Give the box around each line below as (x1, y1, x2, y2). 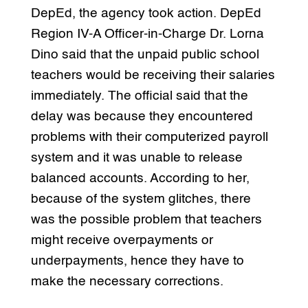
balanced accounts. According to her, (30, 171, 250, 185)
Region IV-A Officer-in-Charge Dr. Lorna (30, 27, 264, 41)
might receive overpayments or (30, 233, 213, 247)
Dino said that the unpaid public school (30, 47, 259, 61)
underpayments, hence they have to (30, 254, 244, 267)
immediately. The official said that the (30, 89, 248, 102)
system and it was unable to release (30, 151, 243, 164)
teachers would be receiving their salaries (30, 68, 275, 82)
